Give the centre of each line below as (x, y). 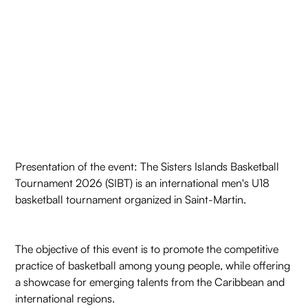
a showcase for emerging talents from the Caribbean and (150, 282)
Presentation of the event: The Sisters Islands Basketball (147, 167)
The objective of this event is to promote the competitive (147, 249)
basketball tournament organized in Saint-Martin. (131, 200)
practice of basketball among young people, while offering (153, 266)
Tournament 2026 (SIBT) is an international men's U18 (143, 183)
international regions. (65, 299)
